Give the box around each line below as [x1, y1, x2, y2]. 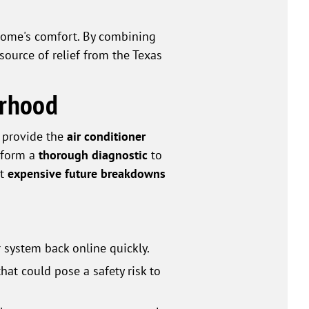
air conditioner [67, 128, 146, 145]
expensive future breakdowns [8, 166, 166, 182]
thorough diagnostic [39, 147, 148, 163]
